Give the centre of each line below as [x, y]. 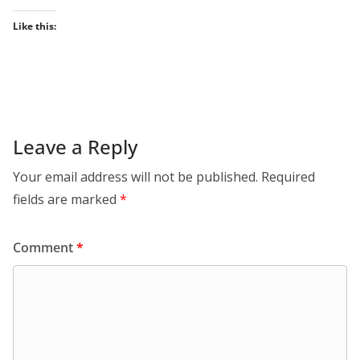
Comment [45, 247]
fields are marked [66, 199]
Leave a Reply [75, 147]
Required [288, 177]
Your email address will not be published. [135, 177]
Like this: [35, 26]
